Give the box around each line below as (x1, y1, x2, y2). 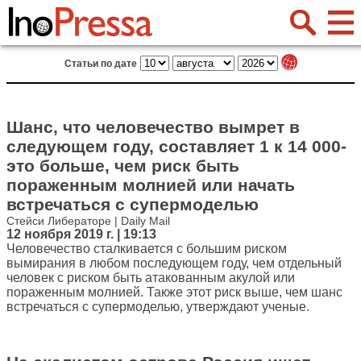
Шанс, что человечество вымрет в (6, 118, 300, 136)
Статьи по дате (64, 58, 137, 69)
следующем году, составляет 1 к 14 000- (6, 137, 346, 156)
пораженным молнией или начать (6, 176, 295, 194)
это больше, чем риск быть (6, 156, 239, 175)
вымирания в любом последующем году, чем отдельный (6, 256, 342, 270)
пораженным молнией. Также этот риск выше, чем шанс (6, 285, 342, 299)
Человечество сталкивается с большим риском (6, 242, 287, 255)
